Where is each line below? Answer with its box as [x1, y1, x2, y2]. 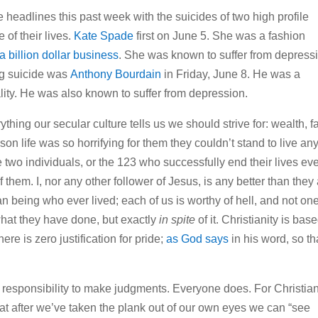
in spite [156, 214, 196, 226]
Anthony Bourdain [70, 68, 162, 81]
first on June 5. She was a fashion [133, 30, 306, 43]
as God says [166, 233, 229, 246]
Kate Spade [74, 30, 134, 43]
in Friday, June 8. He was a [161, 68, 301, 81]
